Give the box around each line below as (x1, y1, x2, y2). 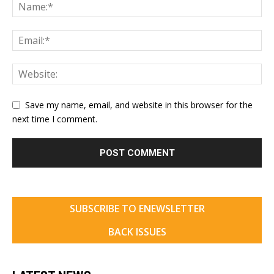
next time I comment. (12, 113, 97, 125)
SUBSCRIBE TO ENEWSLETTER (69, 201, 205, 215)
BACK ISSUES (108, 224, 166, 239)
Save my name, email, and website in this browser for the (25, 98, 253, 111)
